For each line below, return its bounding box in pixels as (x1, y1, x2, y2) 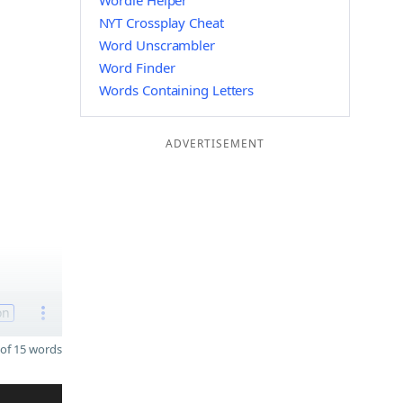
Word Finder (98, 58, 175, 76)
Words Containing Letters (98, 81, 255, 99)
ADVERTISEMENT (165, 136, 264, 151)
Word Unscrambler (98, 36, 215, 54)
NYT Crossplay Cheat (98, 13, 224, 31)
